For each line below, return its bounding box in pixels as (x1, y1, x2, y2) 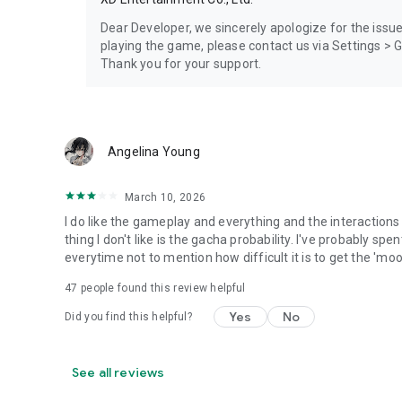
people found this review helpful (77, 281, 246, 294)
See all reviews (72, 363, 165, 380)
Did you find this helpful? (65, 310, 192, 323)
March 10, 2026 (125, 190, 206, 204)
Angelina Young (108, 144, 200, 159)
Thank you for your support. (100, 56, 262, 71)
